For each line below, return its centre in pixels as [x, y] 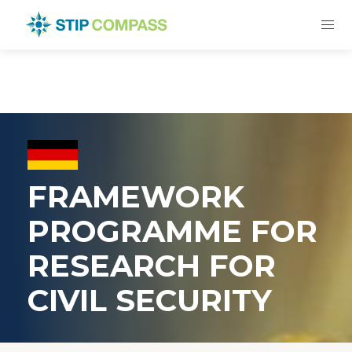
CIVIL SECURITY [149, 301]
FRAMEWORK [136, 197]
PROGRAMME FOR [172, 231]
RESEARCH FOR [151, 266]
